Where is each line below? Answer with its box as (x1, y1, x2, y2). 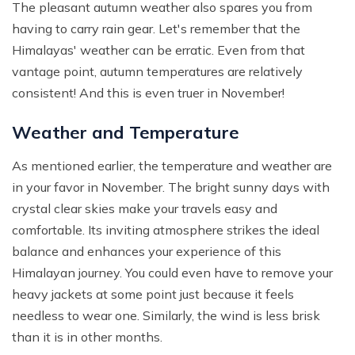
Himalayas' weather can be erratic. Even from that (12, 42, 305, 59)
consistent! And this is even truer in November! (12, 85, 284, 101)
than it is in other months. (12, 329, 162, 345)
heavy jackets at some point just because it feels (12, 286, 294, 303)
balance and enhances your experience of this (12, 243, 281, 260)
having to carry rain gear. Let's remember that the (12, 21, 300, 37)
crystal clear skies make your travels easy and (12, 200, 277, 217)
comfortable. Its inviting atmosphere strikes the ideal (12, 222, 319, 239)
